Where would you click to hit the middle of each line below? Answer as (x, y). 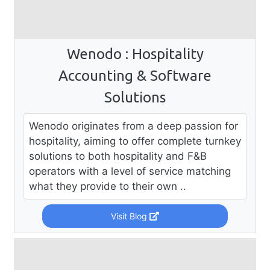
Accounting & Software (135, 75)
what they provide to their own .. (108, 186)
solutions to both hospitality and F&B (118, 156)
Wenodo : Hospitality (135, 54)
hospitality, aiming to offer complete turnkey (135, 141)
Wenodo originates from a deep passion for (133, 126)
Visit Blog (130, 216)
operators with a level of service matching (130, 171)
